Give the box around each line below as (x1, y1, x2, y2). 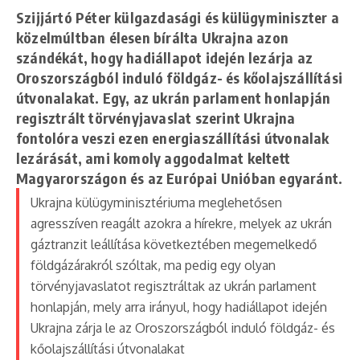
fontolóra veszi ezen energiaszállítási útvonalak (16, 128, 329, 147)
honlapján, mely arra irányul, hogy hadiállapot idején (30, 298, 327, 315)
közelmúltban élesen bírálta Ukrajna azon (16, 27, 289, 47)
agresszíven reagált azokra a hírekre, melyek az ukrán (30, 215, 332, 231)
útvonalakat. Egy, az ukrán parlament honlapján (16, 88, 331, 107)
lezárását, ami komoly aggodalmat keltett (16, 148, 291, 167)
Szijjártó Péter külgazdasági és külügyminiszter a (16, 7, 339, 27)
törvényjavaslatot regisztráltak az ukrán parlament (30, 277, 317, 294)
